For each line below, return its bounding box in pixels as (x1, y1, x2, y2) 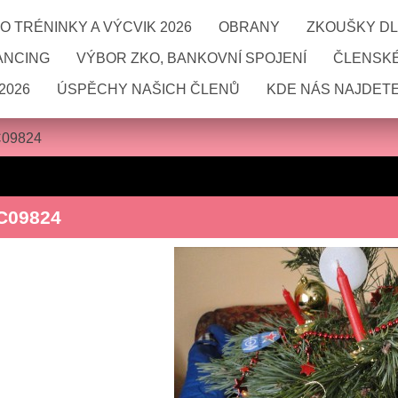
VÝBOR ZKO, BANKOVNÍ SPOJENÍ (76, 51, 306, 66)
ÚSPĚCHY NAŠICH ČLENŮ (57, 82, 240, 97)
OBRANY (219, 20, 280, 35)
